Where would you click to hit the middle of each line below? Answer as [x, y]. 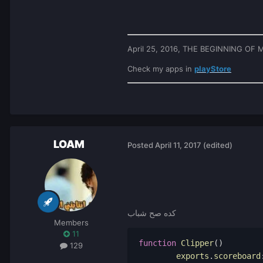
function [157, 243]
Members [71, 223]
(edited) [218, 145]
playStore [213, 69]
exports [193, 256]
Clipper [195, 243]
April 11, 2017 [178, 145]
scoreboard [237, 256]
